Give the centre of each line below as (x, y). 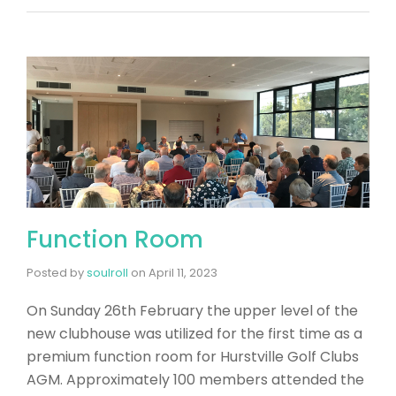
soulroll (107, 272)
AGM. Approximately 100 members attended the (195, 379)
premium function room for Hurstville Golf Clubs (193, 356)
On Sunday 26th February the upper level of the (192, 310)
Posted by (57, 272)
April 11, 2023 (183, 272)
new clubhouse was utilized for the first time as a (194, 333)
